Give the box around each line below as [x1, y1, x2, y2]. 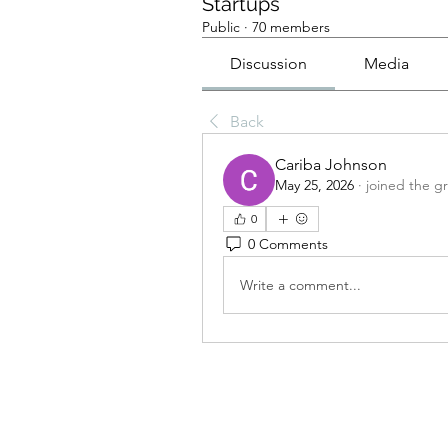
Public [202, 18, 240, 36]
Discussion [230, 54, 308, 73]
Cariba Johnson [275, 155, 387, 174]
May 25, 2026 [275, 176, 354, 194]
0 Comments [248, 234, 328, 253]
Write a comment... [240, 275, 361, 294]
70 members [252, 18, 330, 36]
